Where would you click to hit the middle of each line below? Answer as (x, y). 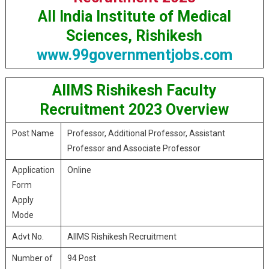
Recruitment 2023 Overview (134, 110)
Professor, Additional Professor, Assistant (146, 133)
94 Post (81, 258)
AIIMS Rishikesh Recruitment (122, 237)
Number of (32, 258)
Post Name (33, 133)
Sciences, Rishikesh (134, 36)
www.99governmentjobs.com (134, 55)
